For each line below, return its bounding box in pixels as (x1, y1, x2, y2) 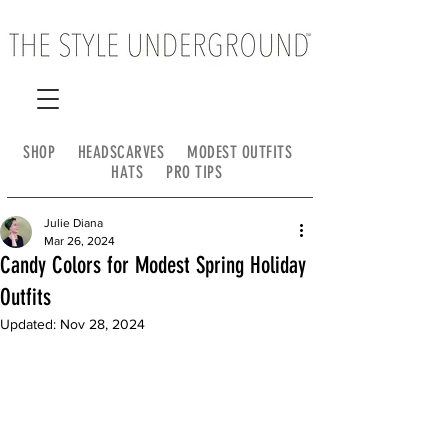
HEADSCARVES (77, 142, 188, 162)
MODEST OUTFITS (187, 142, 297, 162)
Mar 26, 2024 (44, 234, 115, 248)
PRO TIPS (166, 162, 223, 182)
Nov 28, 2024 (60, 316, 145, 332)
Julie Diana (44, 216, 103, 230)
